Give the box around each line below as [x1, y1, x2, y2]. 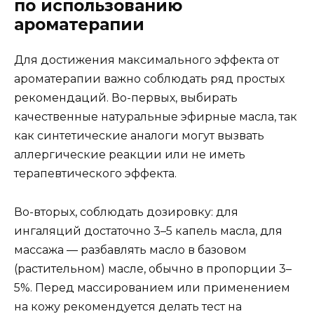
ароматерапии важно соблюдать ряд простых [14, 72, 285, 86]
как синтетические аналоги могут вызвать [14, 129, 264, 143]
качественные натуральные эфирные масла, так [14, 110, 297, 124]
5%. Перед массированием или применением [14, 280, 290, 294]
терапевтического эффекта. [14, 167, 177, 181]
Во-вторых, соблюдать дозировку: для [14, 205, 238, 219]
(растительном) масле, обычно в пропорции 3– [14, 261, 292, 275]
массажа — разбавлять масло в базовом [14, 243, 247, 257]
